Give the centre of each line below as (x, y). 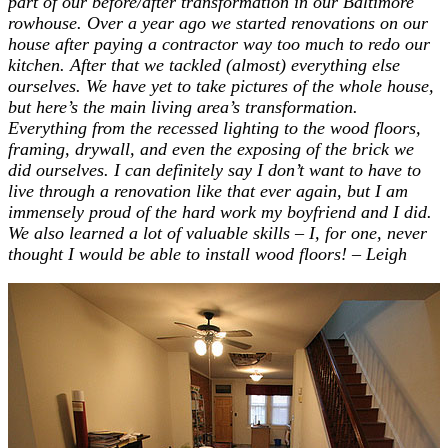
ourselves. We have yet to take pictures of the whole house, (221, 85)
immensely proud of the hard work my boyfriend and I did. (220, 211)
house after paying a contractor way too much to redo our (219, 43)
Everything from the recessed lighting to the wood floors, (214, 127)
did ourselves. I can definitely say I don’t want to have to (214, 169)
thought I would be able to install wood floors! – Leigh (207, 253)
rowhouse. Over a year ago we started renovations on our (218, 22)
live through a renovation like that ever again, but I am (208, 190)
